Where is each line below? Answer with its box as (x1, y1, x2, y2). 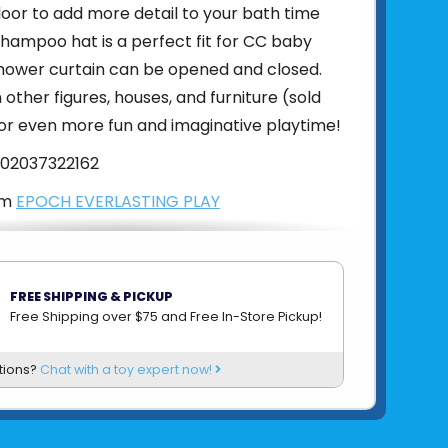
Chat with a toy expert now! (40, 360, 215, 378)
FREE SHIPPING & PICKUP (10, 287, 173, 305)
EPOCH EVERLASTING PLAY (16, 189, 220, 213)
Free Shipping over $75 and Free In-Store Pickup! (10, 307, 322, 325)
